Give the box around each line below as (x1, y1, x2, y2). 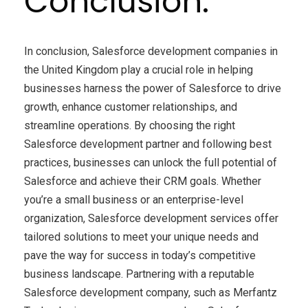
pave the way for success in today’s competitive (24, 248, 256, 262)
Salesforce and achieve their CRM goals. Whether (24, 174, 261, 188)
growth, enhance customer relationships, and (24, 100, 237, 113)
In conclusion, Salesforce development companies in (24, 44, 278, 58)
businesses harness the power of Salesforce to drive (24, 81, 281, 95)
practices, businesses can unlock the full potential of (24, 155, 277, 169)
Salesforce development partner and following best (24, 137, 272, 151)
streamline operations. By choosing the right (24, 118, 235, 132)
